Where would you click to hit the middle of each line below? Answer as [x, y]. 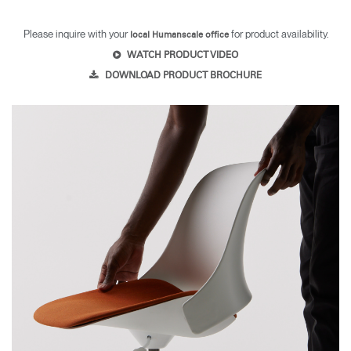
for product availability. [278, 33]
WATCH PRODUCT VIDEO [182, 56]
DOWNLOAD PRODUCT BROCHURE [182, 75]
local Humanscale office [179, 34]
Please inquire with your [76, 33]
